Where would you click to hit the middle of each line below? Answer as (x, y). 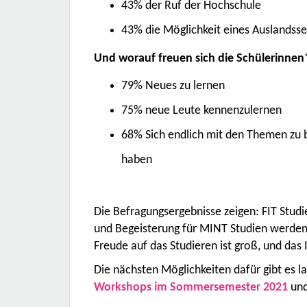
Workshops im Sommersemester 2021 (191, 287)
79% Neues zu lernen (173, 86)
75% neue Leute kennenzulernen (201, 111)
